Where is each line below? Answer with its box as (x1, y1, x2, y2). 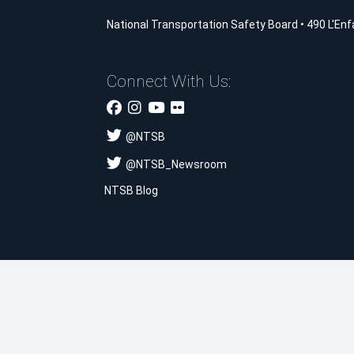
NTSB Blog (104, 183, 158, 197)
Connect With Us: (106, 71, 231, 91)
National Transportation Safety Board (106, 17, 298, 31)
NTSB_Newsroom (135, 157, 227, 171)
